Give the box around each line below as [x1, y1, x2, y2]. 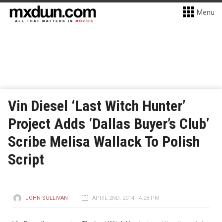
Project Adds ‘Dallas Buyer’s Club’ [8, 115, 209, 132]
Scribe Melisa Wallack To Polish [8, 133, 200, 150]
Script [8, 151, 44, 168]
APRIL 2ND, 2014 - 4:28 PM [92, 195, 160, 201]
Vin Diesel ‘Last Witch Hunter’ [8, 97, 185, 114]
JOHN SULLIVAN [25, 195, 68, 201]
